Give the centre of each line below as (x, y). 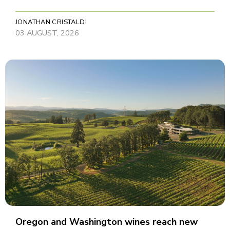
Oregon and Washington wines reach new (107, 222)
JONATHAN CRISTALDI (51, 22)
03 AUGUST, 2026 (47, 33)
